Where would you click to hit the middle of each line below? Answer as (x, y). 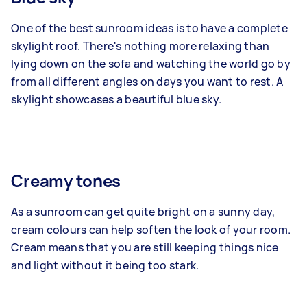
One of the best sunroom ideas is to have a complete (149, 28)
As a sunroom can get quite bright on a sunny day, (143, 212)
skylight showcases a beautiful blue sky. (116, 100)
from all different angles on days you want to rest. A (147, 82)
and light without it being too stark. (105, 266)
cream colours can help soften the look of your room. (151, 230)
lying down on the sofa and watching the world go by (151, 64)
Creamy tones (66, 181)
